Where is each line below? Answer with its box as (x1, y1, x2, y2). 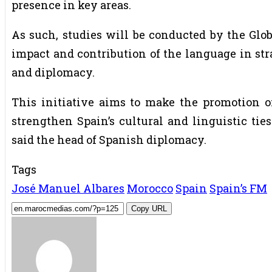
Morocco (127, 180, 173, 195)
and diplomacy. (12, 64, 95, 80)
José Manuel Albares (12, 180, 124, 195)
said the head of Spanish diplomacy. (12, 132, 206, 147)
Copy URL (131, 203, 167, 213)
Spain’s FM (209, 180, 267, 195)
